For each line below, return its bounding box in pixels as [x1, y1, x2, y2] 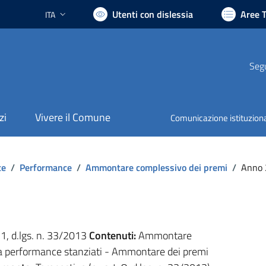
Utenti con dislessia [112, 7, 193, 21]
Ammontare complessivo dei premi [85, 160, 227, 175]
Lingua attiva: [45, 13, 91, 26]
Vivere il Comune [34, 109, 110, 126]
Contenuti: [88, 227, 136, 243]
